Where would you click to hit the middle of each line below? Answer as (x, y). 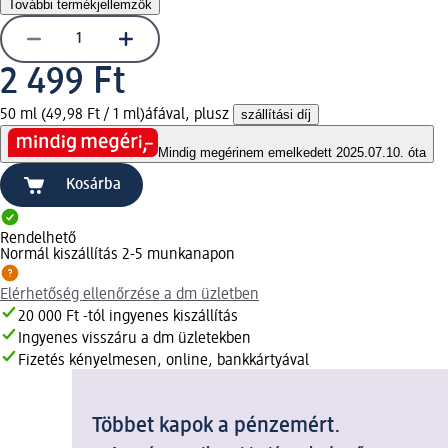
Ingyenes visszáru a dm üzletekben (134, 339)
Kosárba (93, 185)
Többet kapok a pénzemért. (216, 426)
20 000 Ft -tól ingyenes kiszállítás (128, 317)
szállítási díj (276, 114)
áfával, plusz (189, 114)
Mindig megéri (198, 153)
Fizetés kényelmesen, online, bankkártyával (163, 361)
